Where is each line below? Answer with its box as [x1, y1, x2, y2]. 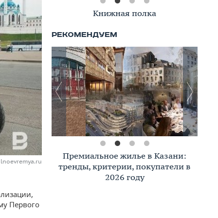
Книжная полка [93, 8, 156, 18]
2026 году [105, 172, 145, 182]
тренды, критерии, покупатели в [58, 161, 191, 172]
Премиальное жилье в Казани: [63, 150, 186, 161]
